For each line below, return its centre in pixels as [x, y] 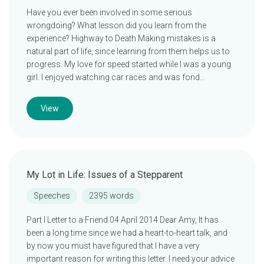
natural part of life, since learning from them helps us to [128, 51]
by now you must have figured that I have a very [113, 246]
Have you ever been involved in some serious [109, 12]
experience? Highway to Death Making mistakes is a [121, 38]
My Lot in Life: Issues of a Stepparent [105, 175]
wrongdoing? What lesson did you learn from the [116, 25]
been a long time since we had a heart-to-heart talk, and [127, 233]
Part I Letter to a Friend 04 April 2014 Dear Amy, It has [123, 220]
